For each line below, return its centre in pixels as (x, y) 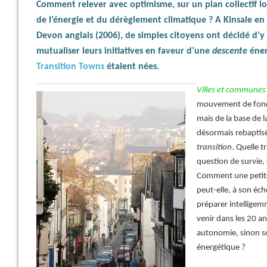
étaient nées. (132, 67)
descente (231, 51)
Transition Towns (70, 67)
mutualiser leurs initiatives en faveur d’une (124, 51)
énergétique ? (221, 248)
